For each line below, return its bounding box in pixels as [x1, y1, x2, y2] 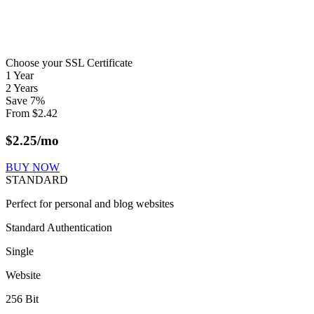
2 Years [6, 81, 38, 94]
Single [6, 245, 34, 258]
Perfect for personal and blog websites [6, 198, 174, 210]
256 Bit [6, 293, 39, 306]
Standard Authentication [6, 221, 112, 234]
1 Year [6, 69, 34, 81]
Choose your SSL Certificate [6, 56, 132, 69]
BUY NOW [6, 161, 60, 174]
